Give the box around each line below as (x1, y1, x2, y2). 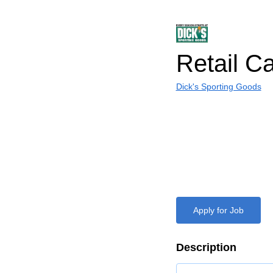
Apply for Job (193, 205, 244, 215)
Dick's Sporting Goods (175, 82, 261, 91)
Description (175, 241, 236, 253)
